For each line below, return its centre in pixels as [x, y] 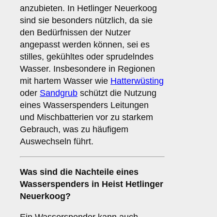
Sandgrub [59, 93]
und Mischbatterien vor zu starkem [86, 117]
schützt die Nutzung [117, 93]
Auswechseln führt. [57, 142]
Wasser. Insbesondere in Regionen [87, 69]
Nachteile [94, 172]
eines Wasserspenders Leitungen [84, 105]
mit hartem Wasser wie [65, 81]
